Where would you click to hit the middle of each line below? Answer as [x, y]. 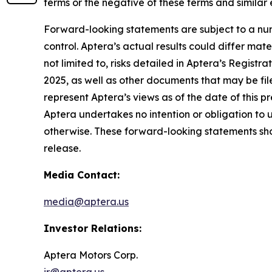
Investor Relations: [93, 229]
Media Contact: [82, 175]
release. [62, 148]
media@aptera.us [86, 202]
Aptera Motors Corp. [91, 255]
